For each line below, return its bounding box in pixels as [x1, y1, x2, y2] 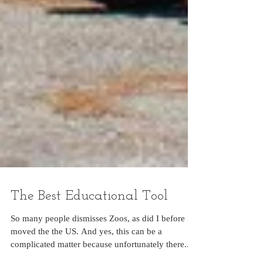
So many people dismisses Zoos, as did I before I [11, 240, 190, 249]
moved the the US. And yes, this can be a [11, 252, 81, 262]
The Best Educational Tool [11, 215, 168, 229]
